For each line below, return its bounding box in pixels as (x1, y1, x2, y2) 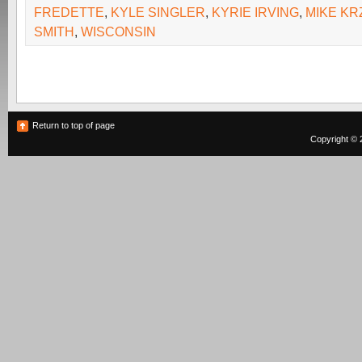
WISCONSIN (81, 24, 156, 39)
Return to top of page (32, 120, 115, 130)
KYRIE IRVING (212, 5, 299, 19)
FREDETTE (34, 5, 104, 19)
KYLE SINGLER (111, 5, 205, 19)
